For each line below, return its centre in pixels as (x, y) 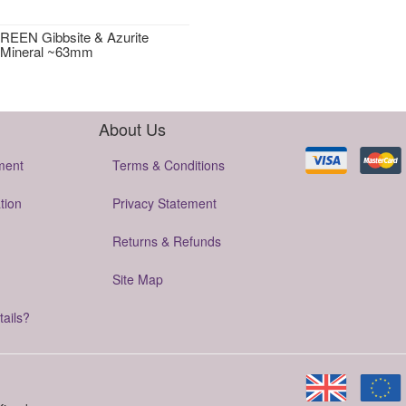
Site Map (138, 279)
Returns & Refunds (167, 241)
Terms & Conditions (169, 165)
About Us (132, 129)
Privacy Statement (164, 203)
